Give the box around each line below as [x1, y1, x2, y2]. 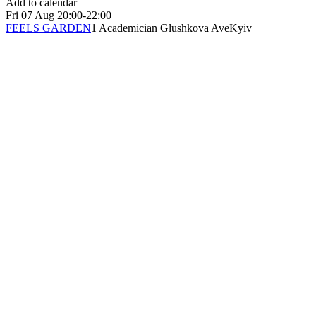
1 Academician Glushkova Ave [91, 22, 229, 35]
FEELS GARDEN [6, 22, 91, 35]
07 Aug [21, 9, 54, 22]
